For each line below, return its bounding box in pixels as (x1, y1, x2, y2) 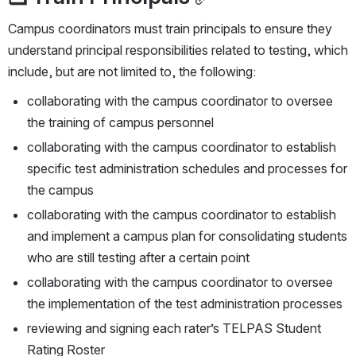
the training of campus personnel (27, 114, 214, 131)
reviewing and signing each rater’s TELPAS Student (27, 320, 321, 337)
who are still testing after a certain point (27, 250, 250, 266)
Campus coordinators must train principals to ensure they (8, 21, 332, 37)
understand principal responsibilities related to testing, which (8, 42, 348, 59)
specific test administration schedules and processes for (27, 161, 347, 177)
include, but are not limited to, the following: (8, 64, 256, 80)
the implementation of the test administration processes (27, 296, 342, 312)
